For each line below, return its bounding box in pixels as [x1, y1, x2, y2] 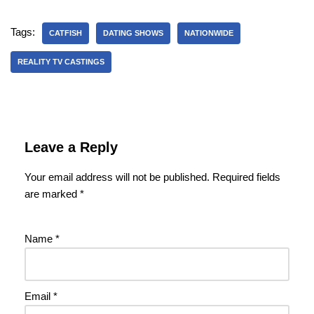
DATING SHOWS [103, 28, 163, 37]
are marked [25, 187, 80, 200]
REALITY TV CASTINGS [18, 57, 104, 66]
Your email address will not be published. [25, 170, 210, 183]
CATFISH [49, 28, 82, 37]
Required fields [212, 170, 280, 183]
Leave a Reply [25, 139, 118, 155]
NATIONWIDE [184, 28, 233, 37]
